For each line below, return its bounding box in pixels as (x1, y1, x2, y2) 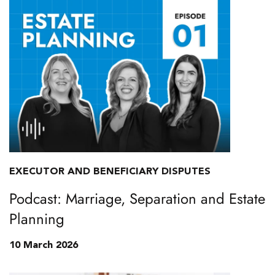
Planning (9, 208, 64, 230)
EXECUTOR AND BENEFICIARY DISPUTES (9, 167, 211, 177)
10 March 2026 (9, 241, 78, 250)
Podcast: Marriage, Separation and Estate (9, 188, 265, 209)
